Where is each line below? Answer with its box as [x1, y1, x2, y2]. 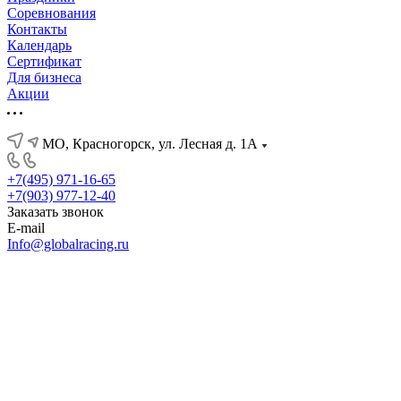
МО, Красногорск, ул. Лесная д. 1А [42, 135, 258, 151]
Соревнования [7, 4, 96, 21]
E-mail [7, 219, 45, 235]
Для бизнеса [7, 69, 81, 85]
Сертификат [7, 53, 81, 69]
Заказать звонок [7, 203, 104, 219]
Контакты [7, 21, 67, 37]
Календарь [7, 37, 72, 53]
